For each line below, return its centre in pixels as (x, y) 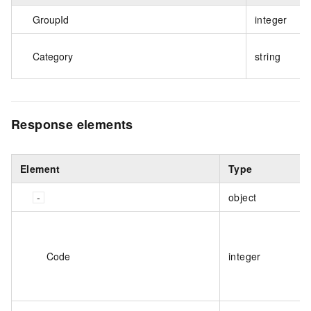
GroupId (51, 20)
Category (53, 57)
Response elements (72, 125)
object (243, 197)
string (268, 57)
